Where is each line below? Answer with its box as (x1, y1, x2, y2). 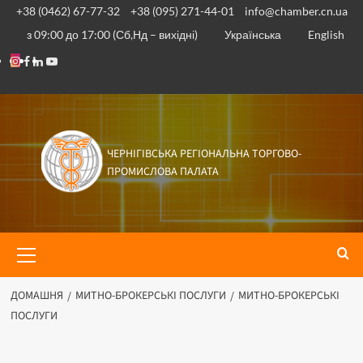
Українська (224, 28, 281, 41)
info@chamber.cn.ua (244, 4, 348, 18)
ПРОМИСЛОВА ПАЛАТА (106, 164, 219, 181)
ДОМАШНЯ (10, 287, 63, 304)
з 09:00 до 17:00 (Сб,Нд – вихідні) (26, 28, 198, 41)
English (308, 28, 345, 41)
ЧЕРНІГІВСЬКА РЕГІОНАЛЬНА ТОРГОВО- (106, 146, 301, 163)
